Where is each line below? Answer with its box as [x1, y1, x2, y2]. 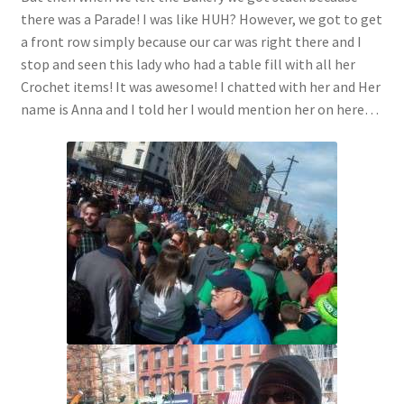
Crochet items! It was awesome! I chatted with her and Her [20, 78, 381, 96]
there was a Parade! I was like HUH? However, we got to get [20, 10, 382, 29]
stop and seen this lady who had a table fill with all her [20, 55, 355, 74]
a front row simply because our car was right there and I [20, 32, 362, 51]
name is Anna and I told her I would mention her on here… [20, 100, 379, 119]
